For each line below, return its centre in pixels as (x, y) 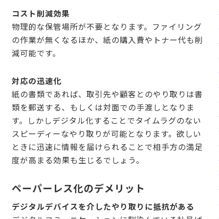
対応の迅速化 (37, 80)
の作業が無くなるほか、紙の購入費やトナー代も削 (107, 39)
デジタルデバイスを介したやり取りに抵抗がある (103, 206)
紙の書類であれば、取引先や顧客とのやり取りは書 (107, 94)
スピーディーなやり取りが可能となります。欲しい (107, 133)
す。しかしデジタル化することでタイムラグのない (107, 120)
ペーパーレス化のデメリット (78, 188)
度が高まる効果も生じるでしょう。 (78, 160)
